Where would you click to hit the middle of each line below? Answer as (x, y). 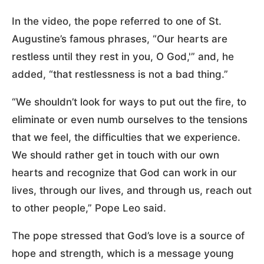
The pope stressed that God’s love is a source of (128, 235)
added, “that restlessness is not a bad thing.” (120, 74)
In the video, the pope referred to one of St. (117, 21)
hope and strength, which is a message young (123, 253)
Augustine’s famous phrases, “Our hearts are (120, 39)
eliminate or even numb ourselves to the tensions (130, 119)
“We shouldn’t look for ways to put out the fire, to (129, 102)
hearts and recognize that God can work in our (124, 172)
